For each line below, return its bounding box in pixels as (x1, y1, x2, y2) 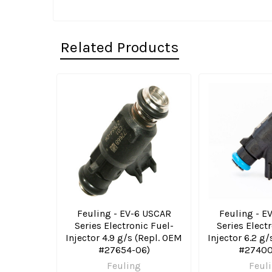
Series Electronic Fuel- (74, 220, 174, 232)
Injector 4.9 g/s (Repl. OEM (66, 232, 182, 244)
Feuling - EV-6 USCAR (76, 208, 171, 220)
